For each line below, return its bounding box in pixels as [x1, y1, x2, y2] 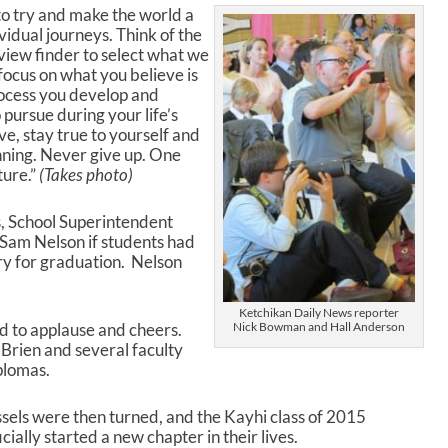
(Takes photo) [38, 164, 136, 186]
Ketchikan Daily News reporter [239, 305, 400, 321]
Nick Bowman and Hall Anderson [233, 319, 406, 335]
